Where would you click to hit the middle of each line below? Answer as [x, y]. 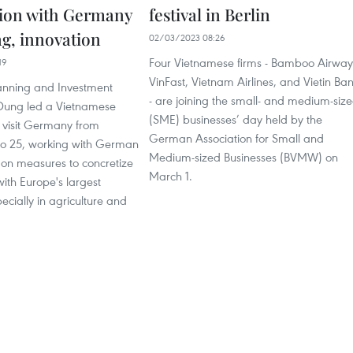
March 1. [171, 176]
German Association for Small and [236, 138]
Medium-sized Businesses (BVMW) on [243, 157]
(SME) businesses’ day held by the [236, 119]
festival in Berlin [210, 14]
